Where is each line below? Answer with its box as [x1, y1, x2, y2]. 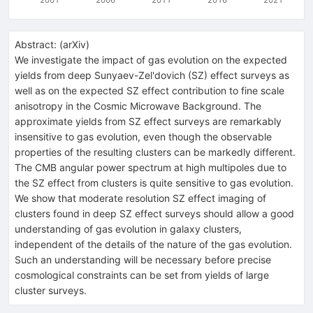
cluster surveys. [15, 284, 87, 296]
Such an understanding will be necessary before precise [15, 253, 271, 265]
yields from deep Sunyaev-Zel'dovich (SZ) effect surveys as [15, 68, 289, 81]
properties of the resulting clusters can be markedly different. [15, 145, 296, 158]
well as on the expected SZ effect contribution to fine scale [15, 84, 284, 96]
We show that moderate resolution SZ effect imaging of [15, 191, 266, 204]
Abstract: [15, 38, 57, 50]
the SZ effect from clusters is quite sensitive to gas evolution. [15, 176, 293, 189]
